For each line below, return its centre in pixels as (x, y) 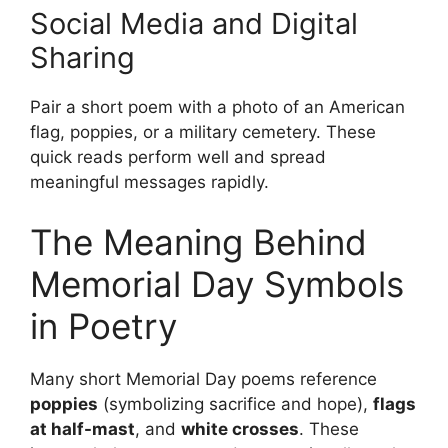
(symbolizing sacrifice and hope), (235, 403)
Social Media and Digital (194, 24)
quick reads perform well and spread (178, 157)
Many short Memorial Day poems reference (203, 378)
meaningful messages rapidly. (149, 182)
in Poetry (103, 325)
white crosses (240, 428)
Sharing (82, 58)
